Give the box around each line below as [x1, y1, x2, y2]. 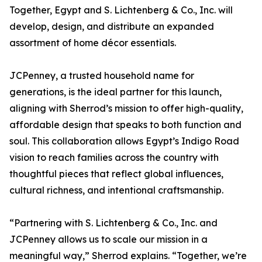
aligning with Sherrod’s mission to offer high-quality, [9, 102, 243, 115]
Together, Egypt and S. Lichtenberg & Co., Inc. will [9, 4, 233, 16]
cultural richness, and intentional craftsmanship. [9, 184, 223, 196]
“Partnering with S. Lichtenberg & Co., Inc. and [9, 217, 218, 229]
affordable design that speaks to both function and [9, 119, 242, 131]
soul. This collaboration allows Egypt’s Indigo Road [9, 135, 239, 147]
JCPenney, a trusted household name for [9, 70, 194, 82]
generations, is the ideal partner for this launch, [9, 86, 222, 98]
